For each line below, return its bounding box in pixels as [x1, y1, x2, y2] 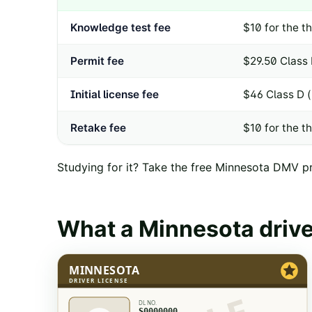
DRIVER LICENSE [69, 276, 127, 285]
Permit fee [70, 54, 124, 68]
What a [57, 215, 139, 243]
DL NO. [139, 299, 157, 307]
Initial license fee [70, 88, 159, 102]
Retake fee [70, 121, 126, 135]
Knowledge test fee [70, 21, 171, 35]
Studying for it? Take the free [57, 160, 212, 175]
